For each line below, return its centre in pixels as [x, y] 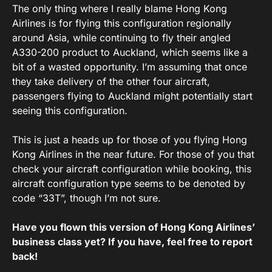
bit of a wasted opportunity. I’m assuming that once [130, 66]
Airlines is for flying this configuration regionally [122, 23]
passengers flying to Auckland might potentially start [132, 96]
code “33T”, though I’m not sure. [87, 198]
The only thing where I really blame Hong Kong [120, 8]
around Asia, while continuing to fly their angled [121, 37]
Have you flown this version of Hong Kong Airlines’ [134, 227]
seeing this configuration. [70, 110]
